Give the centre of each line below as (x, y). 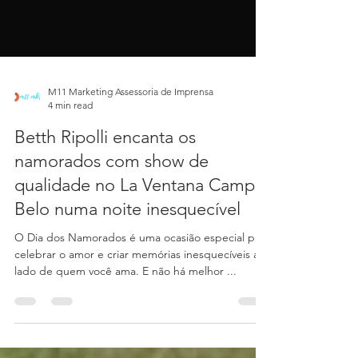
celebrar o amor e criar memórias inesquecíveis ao (140, 286)
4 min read (70, 137)
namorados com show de (111, 193)
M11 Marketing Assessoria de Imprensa (131, 123)
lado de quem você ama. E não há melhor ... (125, 303)
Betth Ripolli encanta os (105, 169)
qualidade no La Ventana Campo (140, 217)
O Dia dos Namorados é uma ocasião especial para (142, 269)
